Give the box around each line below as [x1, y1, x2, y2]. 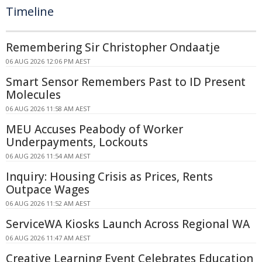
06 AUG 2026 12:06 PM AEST [6, 57, 91, 66]
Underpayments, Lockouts [6, 135, 148, 150]
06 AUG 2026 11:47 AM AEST [6, 233, 91, 243]
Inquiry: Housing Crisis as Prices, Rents [6, 169, 213, 185]
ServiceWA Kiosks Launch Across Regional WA [6, 216, 250, 232]
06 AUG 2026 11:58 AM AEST [6, 104, 91, 113]
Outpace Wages [6, 182, 89, 198]
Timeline [6, 4, 54, 20]
